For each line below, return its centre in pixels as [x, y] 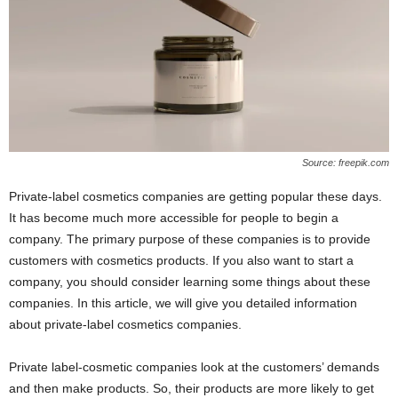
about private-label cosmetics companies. [125, 325]
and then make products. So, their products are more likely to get [191, 389]
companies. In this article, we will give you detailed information [183, 303]
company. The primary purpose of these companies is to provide [190, 239]
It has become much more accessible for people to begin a [174, 218]
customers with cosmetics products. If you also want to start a [181, 261]
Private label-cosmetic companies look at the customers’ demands [194, 367]
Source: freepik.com [346, 163]
